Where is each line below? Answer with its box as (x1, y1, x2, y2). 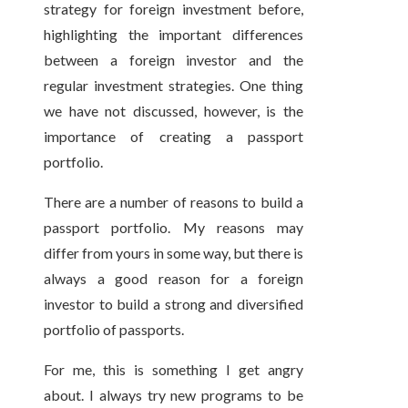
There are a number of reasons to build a (44, 193, 304, 211)
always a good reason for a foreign (44, 270, 304, 288)
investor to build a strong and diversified (44, 295, 304, 313)
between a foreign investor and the (44, 51, 304, 69)
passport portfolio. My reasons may (44, 219, 304, 237)
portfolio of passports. (44, 321, 184, 339)
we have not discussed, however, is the (44, 102, 304, 120)
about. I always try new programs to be (44, 386, 304, 404)
